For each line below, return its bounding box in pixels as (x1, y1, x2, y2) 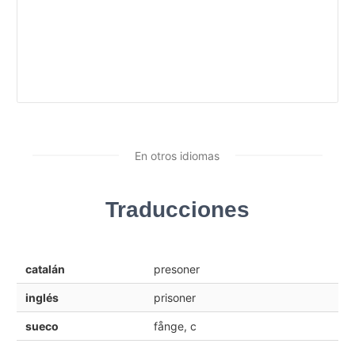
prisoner (153, 290, 196, 304)
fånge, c (153, 319, 197, 333)
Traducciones (105, 197, 250, 222)
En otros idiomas (135, 148, 219, 162)
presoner (153, 261, 200, 276)
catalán (25, 261, 65, 276)
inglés (25, 290, 59, 304)
